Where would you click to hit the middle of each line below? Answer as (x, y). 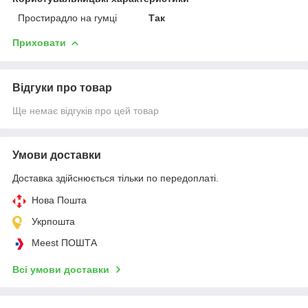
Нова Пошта (59, 200)
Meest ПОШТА (64, 242)
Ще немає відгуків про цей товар (86, 110)
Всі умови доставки (61, 269)
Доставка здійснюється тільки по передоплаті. (115, 178)
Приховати (39, 42)
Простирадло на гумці (67, 18)
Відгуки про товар (62, 87)
